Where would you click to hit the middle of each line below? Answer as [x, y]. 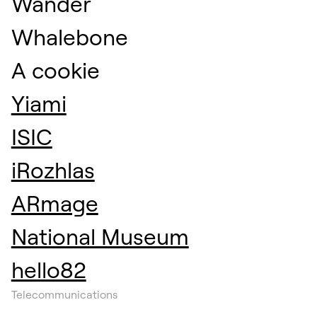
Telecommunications [64, 295]
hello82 [48, 270]
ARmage [54, 203]
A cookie [55, 70]
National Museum [100, 237]
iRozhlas [53, 170]
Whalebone [69, 37]
